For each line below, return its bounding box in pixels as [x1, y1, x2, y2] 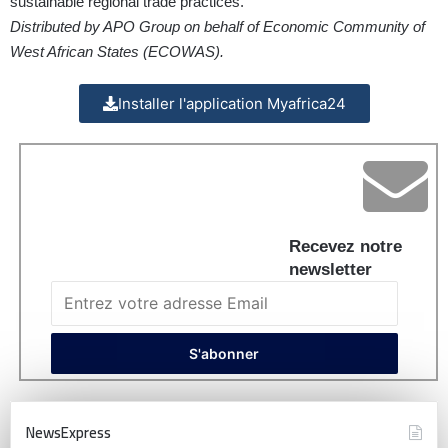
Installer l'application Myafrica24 [117, 94, 346, 114]
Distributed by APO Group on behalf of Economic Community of [10, 18, 425, 36]
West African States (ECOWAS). [10, 43, 224, 61]
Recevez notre [289, 237, 402, 257]
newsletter [289, 260, 372, 280]
